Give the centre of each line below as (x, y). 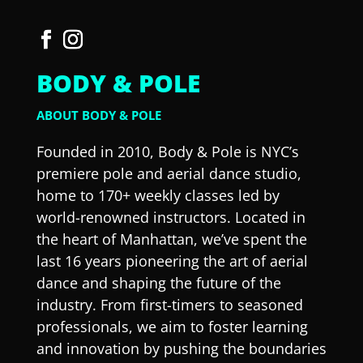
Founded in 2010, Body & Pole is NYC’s (167, 152)
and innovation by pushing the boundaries (181, 349)
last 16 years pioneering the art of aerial (172, 261)
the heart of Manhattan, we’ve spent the (171, 239)
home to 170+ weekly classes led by (158, 196)
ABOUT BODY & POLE (98, 115)
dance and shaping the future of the (158, 283)
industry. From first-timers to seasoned (169, 305)
